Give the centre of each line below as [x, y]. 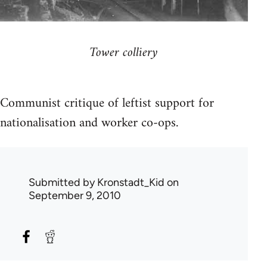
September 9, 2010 [75, 195]
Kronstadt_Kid [131, 182]
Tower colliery [124, 52]
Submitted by [63, 182]
